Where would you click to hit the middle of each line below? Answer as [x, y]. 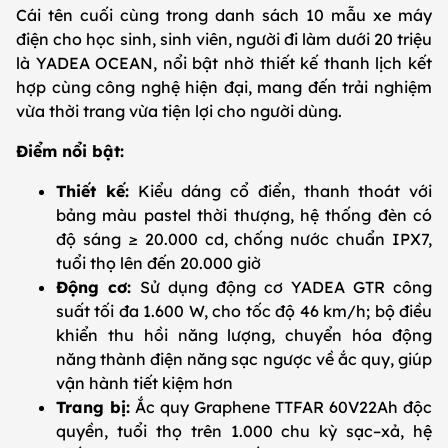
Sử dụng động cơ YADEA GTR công [286, 286]
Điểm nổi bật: [70, 150]
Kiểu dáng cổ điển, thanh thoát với [280, 190]
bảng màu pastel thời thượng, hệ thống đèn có [244, 214]
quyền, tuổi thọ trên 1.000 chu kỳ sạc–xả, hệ [244, 430]
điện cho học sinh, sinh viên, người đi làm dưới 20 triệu [224, 38]
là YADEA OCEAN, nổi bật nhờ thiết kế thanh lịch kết [224, 62]
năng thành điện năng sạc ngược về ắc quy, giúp [244, 358]
